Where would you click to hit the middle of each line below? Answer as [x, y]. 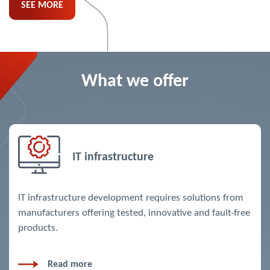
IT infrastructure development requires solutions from [131, 198]
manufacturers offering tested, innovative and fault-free [134, 213]
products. [38, 228]
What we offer [135, 82]
